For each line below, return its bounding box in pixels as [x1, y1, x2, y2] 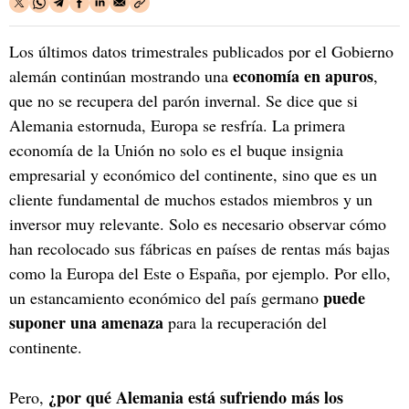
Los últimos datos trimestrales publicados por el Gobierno [9, 39, 393, 62]
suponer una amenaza [9, 309, 163, 334]
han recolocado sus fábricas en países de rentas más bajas [9, 236, 390, 259]
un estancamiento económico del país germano [9, 286, 323, 309]
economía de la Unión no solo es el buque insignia [9, 138, 343, 161]
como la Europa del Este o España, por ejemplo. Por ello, [9, 261, 391, 284]
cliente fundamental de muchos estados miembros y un [9, 187, 372, 210]
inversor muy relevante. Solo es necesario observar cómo [9, 212, 386, 235]
